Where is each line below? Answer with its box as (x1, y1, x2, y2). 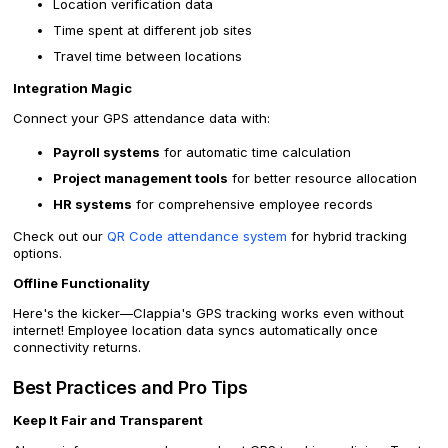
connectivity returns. (13, 339, 141, 356)
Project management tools (53, 170, 228, 187)
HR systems (53, 196, 132, 213)
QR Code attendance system (107, 228, 287, 245)
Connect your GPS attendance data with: (13, 110, 270, 127)
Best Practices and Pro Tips (13, 377, 248, 399)
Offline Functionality (13, 275, 150, 292)
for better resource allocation (228, 170, 417, 187)
